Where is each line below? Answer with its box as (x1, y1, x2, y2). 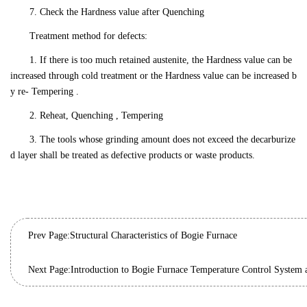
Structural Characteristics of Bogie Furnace (70, 230, 237, 241)
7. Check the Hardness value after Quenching (29, 7, 204, 18)
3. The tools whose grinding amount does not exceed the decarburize (29, 134, 295, 145)
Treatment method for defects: (29, 31, 147, 42)
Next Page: (28, 265, 71, 275)
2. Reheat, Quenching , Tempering (29, 110, 163, 121)
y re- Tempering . (10, 86, 79, 97)
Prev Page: (28, 230, 70, 241)
